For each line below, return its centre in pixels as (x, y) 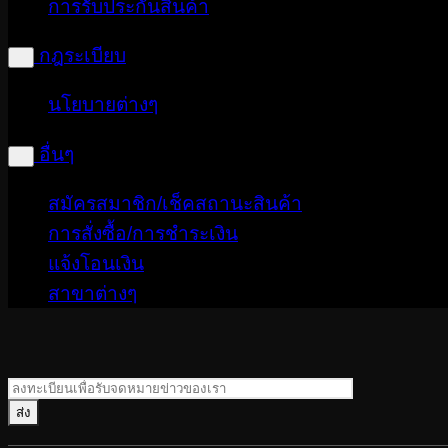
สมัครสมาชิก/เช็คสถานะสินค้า (175, 203)
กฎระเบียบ (82, 56)
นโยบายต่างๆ (103, 105)
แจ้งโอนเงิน (96, 263)
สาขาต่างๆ (92, 293)
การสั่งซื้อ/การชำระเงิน (143, 233)
